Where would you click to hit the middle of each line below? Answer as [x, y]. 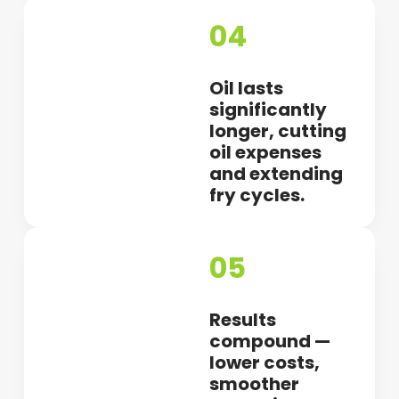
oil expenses [266, 152]
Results [243, 319]
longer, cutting [278, 130]
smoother [255, 383]
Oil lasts [247, 88]
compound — [270, 341]
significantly [269, 109]
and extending [277, 173]
